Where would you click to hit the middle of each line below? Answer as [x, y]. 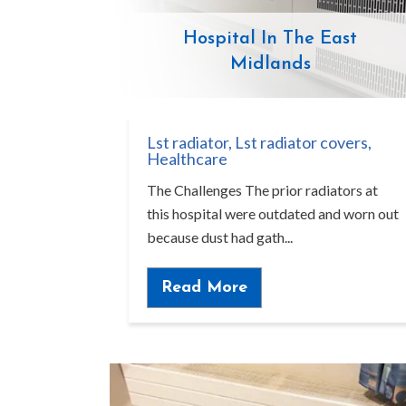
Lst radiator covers [301, 143]
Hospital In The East [270, 39]
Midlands [270, 65]
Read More [204, 287]
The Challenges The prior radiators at [262, 190]
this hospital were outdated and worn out [272, 214]
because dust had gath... [219, 237]
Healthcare [187, 159]
